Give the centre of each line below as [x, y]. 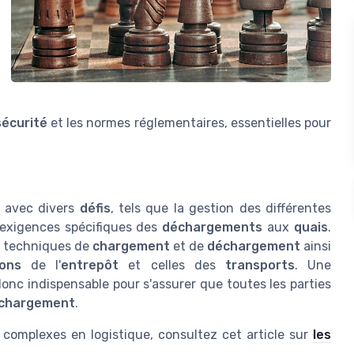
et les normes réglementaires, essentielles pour [189, 123]
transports [260, 265]
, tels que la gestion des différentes [221, 209]
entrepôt [90, 265]
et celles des [172, 265]
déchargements [213, 228]
